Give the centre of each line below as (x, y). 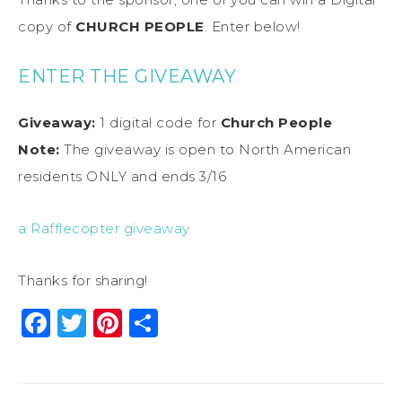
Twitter (138, 322)
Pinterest (190, 322)
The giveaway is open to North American (205, 149)
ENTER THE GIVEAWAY (127, 76)
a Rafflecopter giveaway (104, 228)
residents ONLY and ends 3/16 (122, 176)
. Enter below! (252, 26)
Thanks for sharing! (83, 280)
